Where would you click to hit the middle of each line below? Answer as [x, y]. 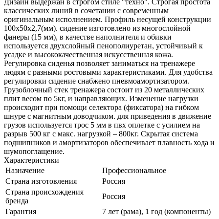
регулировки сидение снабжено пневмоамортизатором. [97, 81]
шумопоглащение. [34, 152]
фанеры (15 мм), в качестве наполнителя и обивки [88, 37]
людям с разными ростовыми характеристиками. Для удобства [108, 72]
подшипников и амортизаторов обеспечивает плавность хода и [109, 143]
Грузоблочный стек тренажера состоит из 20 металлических [104, 90]
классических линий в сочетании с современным [86, 11]
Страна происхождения [44, 192]
